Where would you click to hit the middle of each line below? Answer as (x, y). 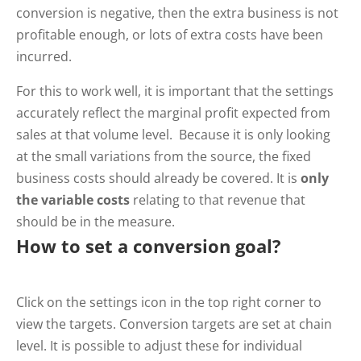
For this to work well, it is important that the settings (175, 91)
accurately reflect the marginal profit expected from (173, 112)
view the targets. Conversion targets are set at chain (174, 324)
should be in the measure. (95, 221)
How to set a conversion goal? (149, 245)
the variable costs (73, 199)
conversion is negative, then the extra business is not (177, 12)
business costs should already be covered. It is (157, 178)
